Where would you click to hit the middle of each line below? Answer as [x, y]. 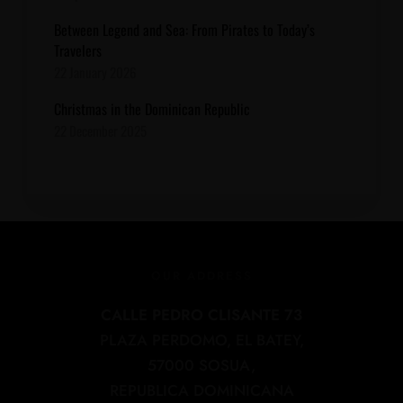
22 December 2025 [100, 130]
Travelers [78, 50]
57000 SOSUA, [201, 366]
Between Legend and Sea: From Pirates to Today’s [184, 29]
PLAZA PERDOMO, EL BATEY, [201, 340]
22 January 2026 [95, 72]
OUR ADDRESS [201, 275]
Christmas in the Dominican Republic [152, 108]
